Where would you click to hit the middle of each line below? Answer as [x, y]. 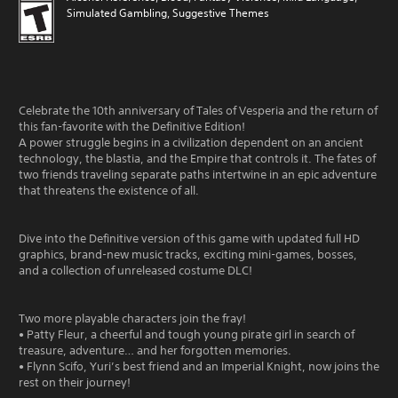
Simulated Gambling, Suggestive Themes [168, 13]
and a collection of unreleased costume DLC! [135, 271]
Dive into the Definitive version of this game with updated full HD [189, 239]
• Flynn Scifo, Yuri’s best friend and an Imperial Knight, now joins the [199, 366]
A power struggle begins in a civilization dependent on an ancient [191, 143]
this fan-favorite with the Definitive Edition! [132, 127]
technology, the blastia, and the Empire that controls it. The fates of [197, 159]
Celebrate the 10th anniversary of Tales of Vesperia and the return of [198, 111]
